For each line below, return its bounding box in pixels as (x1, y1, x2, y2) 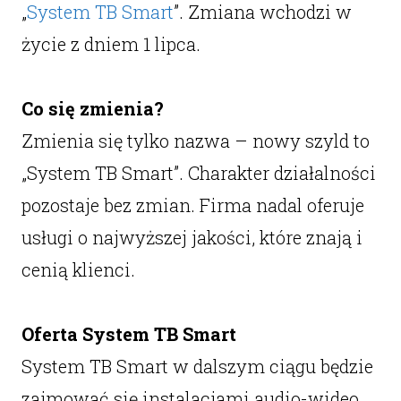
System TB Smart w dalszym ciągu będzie (21, 354, 373, 378)
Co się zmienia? (21, 97, 164, 120)
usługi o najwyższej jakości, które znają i (21, 226, 363, 249)
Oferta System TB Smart (21, 322, 236, 346)
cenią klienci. (21, 258, 135, 281)
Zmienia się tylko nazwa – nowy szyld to (21, 129, 370, 152)
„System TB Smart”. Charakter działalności (21, 161, 376, 184)
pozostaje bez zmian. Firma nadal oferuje (21, 193, 364, 217)
